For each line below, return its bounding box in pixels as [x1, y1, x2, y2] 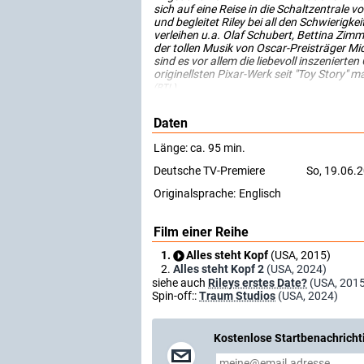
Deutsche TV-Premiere [154, 164, 265, 177]
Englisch [239, 187, 281, 200]
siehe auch [152, 276, 208, 289]
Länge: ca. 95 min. [154, 141, 245, 154]
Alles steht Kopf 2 [173, 262, 264, 275]
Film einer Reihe [154, 224, 249, 240]
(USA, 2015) [271, 249, 331, 262]
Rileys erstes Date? [208, 276, 307, 289]
